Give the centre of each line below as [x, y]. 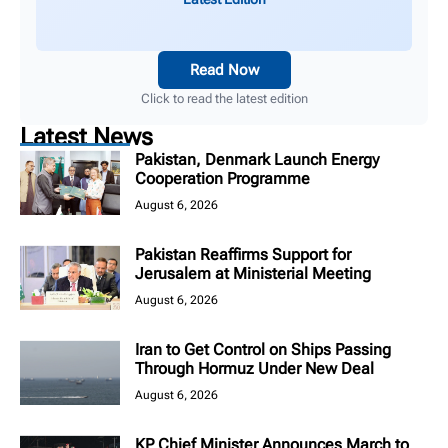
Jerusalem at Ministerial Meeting [253, 274]
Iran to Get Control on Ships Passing [263, 350]
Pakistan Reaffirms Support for [243, 255]
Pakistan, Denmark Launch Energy [257, 160]
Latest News [86, 137]
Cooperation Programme [222, 179]
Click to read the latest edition [224, 99]
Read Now [224, 70]
